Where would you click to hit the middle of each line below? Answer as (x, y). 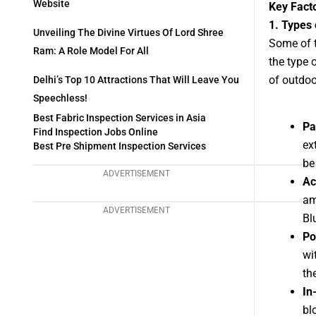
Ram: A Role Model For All (91, 51)
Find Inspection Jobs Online (96, 132)
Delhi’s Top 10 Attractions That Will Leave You (136, 80)
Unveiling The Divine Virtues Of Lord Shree (128, 33)
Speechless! (60, 98)
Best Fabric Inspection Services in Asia (120, 118)
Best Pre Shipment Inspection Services (120, 146)
